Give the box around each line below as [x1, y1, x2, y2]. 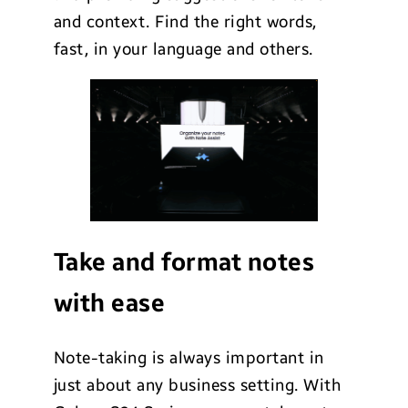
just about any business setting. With [53, 375, 342, 396]
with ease [53, 288, 166, 318]
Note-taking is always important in [53, 348, 324, 369]
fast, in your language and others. [53, 38, 313, 59]
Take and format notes [53, 247, 315, 277]
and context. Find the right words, [53, 11, 317, 32]
